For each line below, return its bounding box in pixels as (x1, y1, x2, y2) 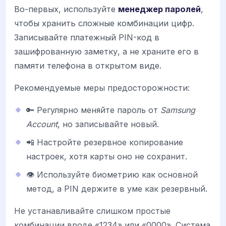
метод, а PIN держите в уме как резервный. (26, 184, 207, 194)
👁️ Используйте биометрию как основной (26, 169, 198, 180)
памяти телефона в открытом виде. (14, 60, 161, 71)
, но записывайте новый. (58, 119, 159, 130)
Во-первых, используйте (14, 4, 118, 14)
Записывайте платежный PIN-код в (14, 32, 159, 42)
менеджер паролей (118, 4, 201, 14)
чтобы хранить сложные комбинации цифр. (14, 18, 194, 28)
